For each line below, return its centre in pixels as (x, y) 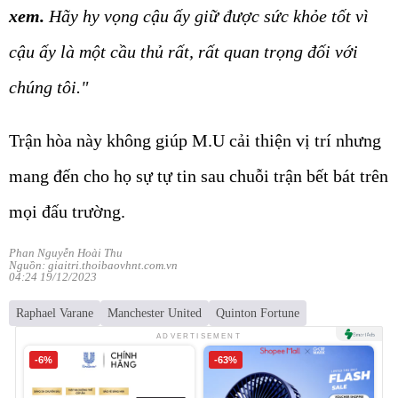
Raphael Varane (55, 314)
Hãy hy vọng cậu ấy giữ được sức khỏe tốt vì (207, 16)
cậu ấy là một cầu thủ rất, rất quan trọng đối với (183, 52)
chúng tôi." (48, 88)
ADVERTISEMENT (199, 336)
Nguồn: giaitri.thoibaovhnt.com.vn (93, 266)
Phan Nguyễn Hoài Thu (66, 253)
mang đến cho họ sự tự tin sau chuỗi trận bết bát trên (199, 176)
